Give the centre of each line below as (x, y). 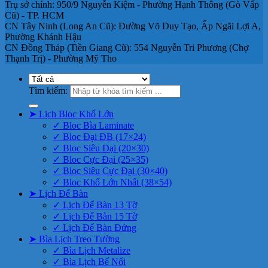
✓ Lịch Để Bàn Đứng (95, 228)
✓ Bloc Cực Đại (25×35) (100, 160)
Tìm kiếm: (48, 91)
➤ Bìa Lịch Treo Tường (74, 239)
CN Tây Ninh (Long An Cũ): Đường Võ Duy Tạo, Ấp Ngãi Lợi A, (133, 26)
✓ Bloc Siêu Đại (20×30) (101, 148)
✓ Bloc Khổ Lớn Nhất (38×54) (112, 182)
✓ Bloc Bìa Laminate (93, 126)
